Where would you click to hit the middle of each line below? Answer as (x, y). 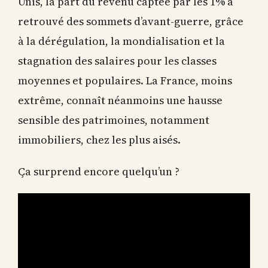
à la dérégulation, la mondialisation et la (121, 39)
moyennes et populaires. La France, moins (125, 78)
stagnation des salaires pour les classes (117, 59)
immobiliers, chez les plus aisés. (99, 138)
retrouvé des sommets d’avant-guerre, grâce (131, 19)
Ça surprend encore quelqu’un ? (99, 169)
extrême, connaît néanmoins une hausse (120, 98)
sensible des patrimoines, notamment (114, 118)
